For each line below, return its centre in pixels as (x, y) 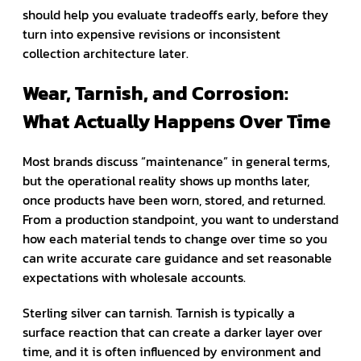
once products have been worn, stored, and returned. (174, 199)
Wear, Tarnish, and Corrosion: (156, 93)
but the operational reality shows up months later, (166, 180)
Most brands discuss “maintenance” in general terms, (176, 161)
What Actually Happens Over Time (176, 121)
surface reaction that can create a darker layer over (172, 332)
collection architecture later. (106, 53)
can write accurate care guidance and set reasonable (177, 257)
